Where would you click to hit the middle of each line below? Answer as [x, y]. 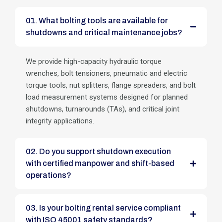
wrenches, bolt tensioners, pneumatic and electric [107, 73]
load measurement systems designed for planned [107, 97]
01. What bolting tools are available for [32, 20]
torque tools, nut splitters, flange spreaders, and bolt [111, 85]
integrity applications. [60, 121]
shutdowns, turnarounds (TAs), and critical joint [103, 109]
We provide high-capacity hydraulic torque [94, 61]
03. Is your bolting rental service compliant [32, 208]
